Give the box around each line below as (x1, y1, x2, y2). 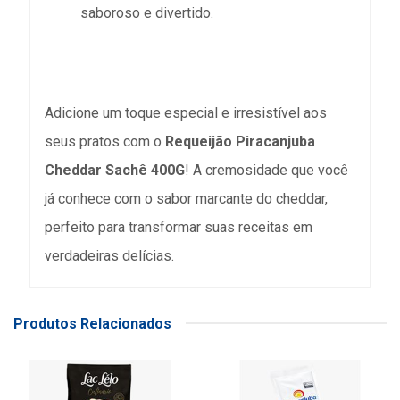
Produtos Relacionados (13, 314, 171, 332)
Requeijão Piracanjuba (165, 132, 315, 150)
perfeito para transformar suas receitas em (45, 218, 312, 236)
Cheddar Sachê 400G (45, 161, 185, 179)
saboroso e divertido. (80, 4, 213, 21)
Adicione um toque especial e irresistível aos (45, 104, 327, 121)
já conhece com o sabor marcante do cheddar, (45, 189, 328, 207)
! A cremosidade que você (185, 161, 348, 179)
